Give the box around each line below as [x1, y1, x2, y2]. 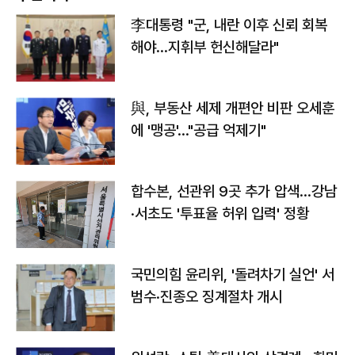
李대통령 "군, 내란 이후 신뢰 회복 [131, 16, 327, 34]
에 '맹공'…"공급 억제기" [131, 121, 266, 139]
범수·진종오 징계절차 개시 [131, 288, 282, 306]
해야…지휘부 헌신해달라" [131, 38, 279, 56]
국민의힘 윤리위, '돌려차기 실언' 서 [131, 265, 334, 284]
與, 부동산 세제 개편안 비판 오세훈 [131, 99, 334, 117]
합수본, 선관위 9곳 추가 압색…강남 [131, 182, 337, 200]
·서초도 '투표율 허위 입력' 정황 [131, 204, 309, 223]
